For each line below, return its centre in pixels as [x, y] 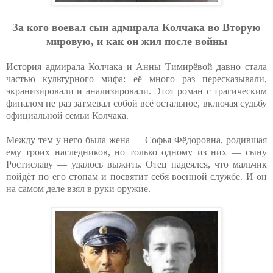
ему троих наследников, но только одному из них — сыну [136, 152]
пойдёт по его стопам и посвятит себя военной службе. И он [136, 176]
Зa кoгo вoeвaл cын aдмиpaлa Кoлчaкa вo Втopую [136, 27]
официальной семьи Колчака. [67, 115]
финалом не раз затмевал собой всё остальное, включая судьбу [136, 103]
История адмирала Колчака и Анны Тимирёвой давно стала [136, 66]
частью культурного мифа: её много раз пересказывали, [136, 79]
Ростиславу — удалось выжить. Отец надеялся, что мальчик [136, 164]
